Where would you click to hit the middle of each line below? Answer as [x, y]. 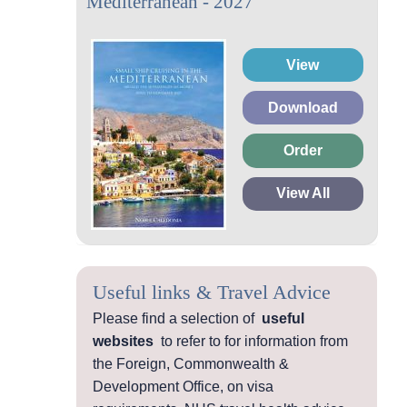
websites [123, 341]
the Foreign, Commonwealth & [191, 363]
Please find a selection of [177, 318]
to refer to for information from [251, 341]
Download [303, 107]
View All [303, 194]
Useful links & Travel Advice [212, 292]
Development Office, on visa [183, 386]
